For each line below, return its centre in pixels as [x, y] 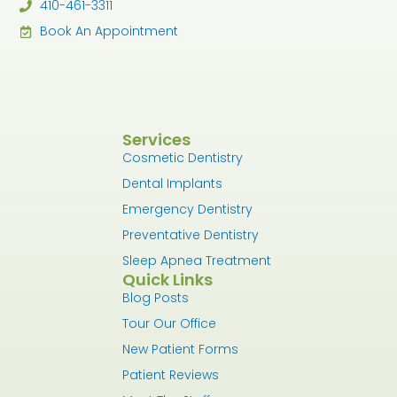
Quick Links [168, 279]
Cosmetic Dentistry [183, 157]
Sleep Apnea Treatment [197, 260]
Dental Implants [173, 183]
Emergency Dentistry [188, 209]
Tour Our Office [170, 323]
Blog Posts [156, 297]
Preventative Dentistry [191, 234]
